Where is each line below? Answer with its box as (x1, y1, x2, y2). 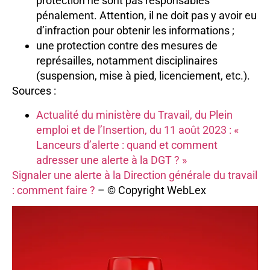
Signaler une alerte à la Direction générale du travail (12, 168, 257, 181)
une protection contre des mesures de (36, 39, 218, 52)
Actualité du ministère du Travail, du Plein (36, 108, 233, 121)
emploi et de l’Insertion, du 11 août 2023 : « (36, 123, 239, 136)
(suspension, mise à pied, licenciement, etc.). (36, 69, 250, 83)
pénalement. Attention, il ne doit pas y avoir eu (36, 9, 257, 22)
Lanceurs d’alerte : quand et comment (36, 138, 218, 151)
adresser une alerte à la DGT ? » (36, 153, 187, 166)
